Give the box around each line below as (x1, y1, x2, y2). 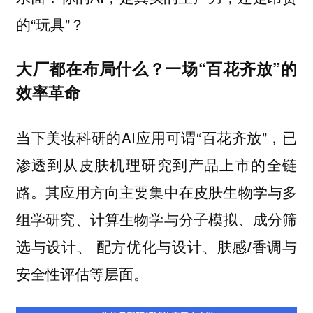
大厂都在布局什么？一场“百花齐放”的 (15, 57, 298, 80)
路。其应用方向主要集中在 (15, 181, 194, 203)
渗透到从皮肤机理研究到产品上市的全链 (15, 154, 298, 175)
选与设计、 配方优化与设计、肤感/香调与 (15, 236, 298, 257)
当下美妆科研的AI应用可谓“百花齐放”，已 (15, 126, 298, 148)
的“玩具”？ (15, 13, 85, 34)
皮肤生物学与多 (194, 182, 298, 203)
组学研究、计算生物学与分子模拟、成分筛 (15, 209, 298, 230)
